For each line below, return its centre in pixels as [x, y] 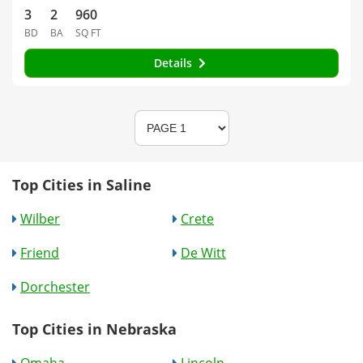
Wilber [40, 218]
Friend [40, 252]
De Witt [204, 252]
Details [174, 62]
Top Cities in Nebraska [94, 329]
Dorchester [55, 286]
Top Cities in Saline [82, 184]
